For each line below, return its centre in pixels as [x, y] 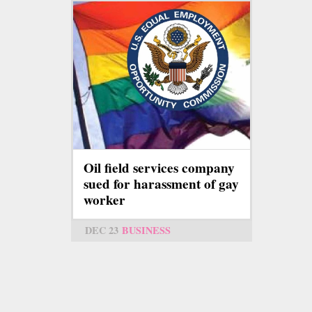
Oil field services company [159, 168]
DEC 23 [102, 231]
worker [104, 200]
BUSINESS [146, 231]
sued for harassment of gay [161, 184]
